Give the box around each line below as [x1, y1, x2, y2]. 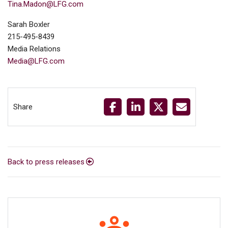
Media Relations [8, 44, 61, 53]
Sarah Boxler [8, 20, 50, 29]
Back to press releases [8, 157, 84, 166]
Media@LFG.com [8, 56, 65, 66]
